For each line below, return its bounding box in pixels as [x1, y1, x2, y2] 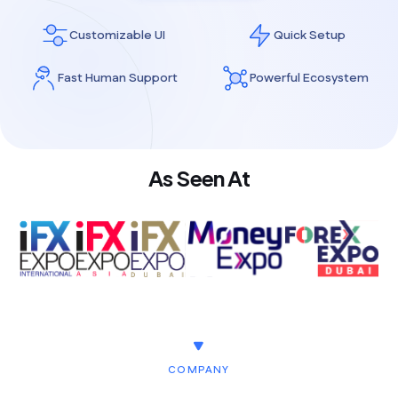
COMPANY [168, 362, 230, 378]
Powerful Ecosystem [250, 69, 369, 87]
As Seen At [148, 164, 250, 191]
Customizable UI [69, 27, 165, 44]
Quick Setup [273, 27, 346, 44]
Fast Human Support [57, 69, 178, 87]
